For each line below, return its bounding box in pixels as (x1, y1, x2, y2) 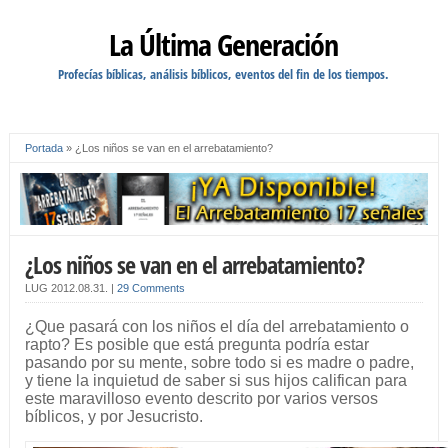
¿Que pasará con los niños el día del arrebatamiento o (24, 318, 409, 336)
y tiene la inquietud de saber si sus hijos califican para (24, 372, 407, 390)
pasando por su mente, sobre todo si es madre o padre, (24, 354, 414, 372)
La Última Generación (109, 24, 339, 65)
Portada (24, 142, 63, 154)
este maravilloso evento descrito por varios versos (24, 390, 378, 408)
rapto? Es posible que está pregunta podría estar (24, 336, 369, 354)
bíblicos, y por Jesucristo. (24, 408, 203, 426)
